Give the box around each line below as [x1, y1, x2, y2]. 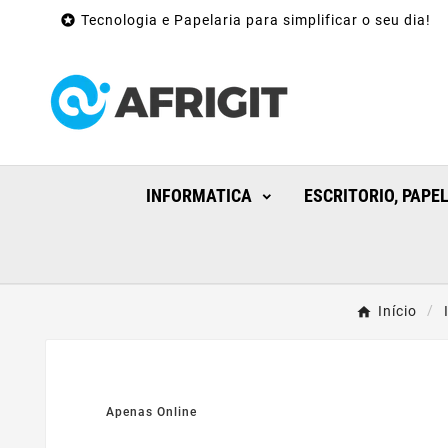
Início [378, 303, 417, 320]
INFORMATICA [146, 185, 252, 207]
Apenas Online [106, 404, 197, 419]
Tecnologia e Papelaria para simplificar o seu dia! [81, 12, 431, 28]
